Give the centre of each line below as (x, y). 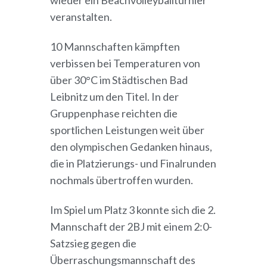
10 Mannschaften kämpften (115, 47)
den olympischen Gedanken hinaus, (131, 147)
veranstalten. (81, 17)
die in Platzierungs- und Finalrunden (133, 164)
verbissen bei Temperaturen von (125, 63)
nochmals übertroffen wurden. (122, 180)
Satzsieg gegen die (93, 243)
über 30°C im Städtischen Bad (119, 80)
